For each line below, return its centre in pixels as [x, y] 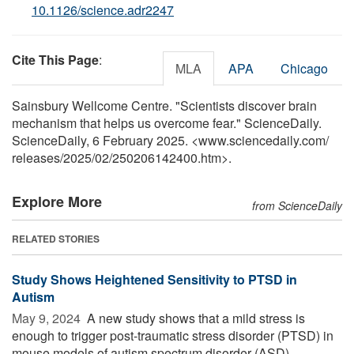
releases [36, 157]
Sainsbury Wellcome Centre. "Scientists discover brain [164, 105]
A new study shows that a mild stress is [194, 318]
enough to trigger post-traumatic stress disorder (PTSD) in [173, 335]
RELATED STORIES [56, 238]
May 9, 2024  [48, 318]
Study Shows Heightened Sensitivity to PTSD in [154, 279]
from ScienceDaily [297, 205]
